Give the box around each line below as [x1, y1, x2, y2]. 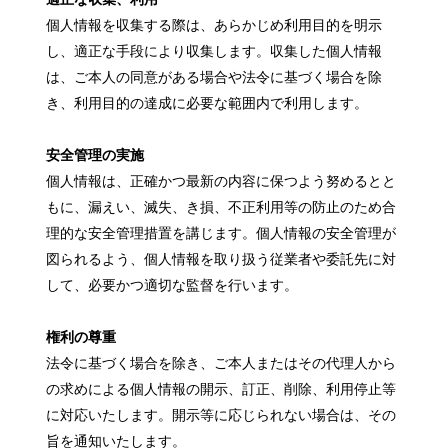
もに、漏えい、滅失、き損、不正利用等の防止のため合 [46, 199, 397, 216]
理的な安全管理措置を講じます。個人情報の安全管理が [46, 225, 397, 242]
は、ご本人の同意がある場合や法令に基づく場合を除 [46, 69, 383, 86]
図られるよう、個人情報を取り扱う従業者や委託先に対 [46, 251, 397, 268]
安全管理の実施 [46, 147, 145, 164]
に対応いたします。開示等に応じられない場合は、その [46, 407, 397, 424]
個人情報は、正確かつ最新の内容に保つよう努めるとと [46, 173, 397, 190]
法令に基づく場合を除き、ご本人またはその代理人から [46, 355, 397, 372]
